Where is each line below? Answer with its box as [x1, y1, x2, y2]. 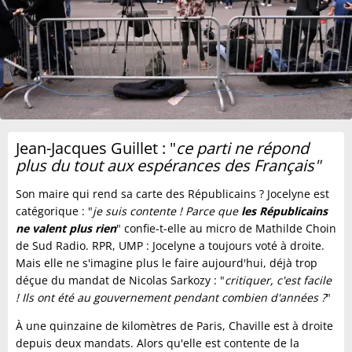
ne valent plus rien [16, 221, 116, 236]
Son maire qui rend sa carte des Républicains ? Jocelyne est [16, 186, 329, 202]
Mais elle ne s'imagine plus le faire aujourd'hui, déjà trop [16, 255, 317, 271]
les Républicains [241, 203, 328, 219]
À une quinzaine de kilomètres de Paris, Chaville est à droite [16, 318, 333, 334]
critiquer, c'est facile [225, 273, 332, 288]
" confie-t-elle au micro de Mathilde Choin [116, 221, 336, 236]
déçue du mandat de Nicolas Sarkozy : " [16, 273, 225, 288]
